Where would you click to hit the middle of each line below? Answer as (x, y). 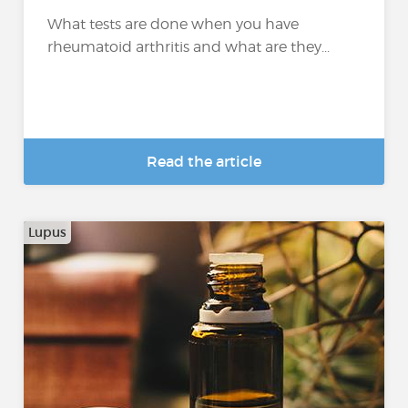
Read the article (204, 161)
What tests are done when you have (173, 25)
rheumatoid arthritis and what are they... (189, 47)
